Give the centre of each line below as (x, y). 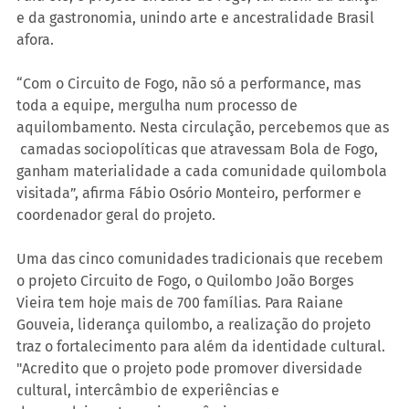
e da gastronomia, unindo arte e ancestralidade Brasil (197, 17)
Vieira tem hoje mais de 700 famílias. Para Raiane (182, 302)
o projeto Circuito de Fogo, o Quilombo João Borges (187, 280)
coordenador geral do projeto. (116, 215)
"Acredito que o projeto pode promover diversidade (191, 368)
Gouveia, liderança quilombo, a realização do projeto (195, 324)
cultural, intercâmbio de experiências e (150, 390)
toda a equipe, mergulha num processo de (159, 105)
